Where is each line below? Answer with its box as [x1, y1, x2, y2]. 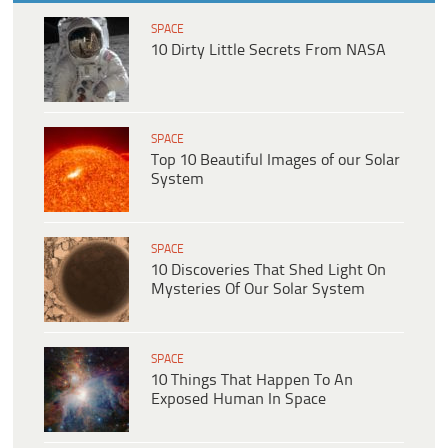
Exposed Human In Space [151, 391, 326, 409]
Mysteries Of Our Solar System [151, 281, 365, 299]
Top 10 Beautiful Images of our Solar [151, 152, 400, 170]
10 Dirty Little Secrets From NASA [151, 42, 386, 60]
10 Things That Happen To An [151, 372, 353, 390]
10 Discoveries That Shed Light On [151, 262, 386, 280]
